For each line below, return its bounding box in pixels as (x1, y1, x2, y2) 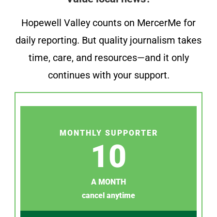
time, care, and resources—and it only (28, 52, 189, 64)
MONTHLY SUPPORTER (59, 128, 158, 138)
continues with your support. (47, 69, 170, 81)
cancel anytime (82, 190, 135, 200)
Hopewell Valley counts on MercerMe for (21, 17, 196, 29)
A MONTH (91, 177, 126, 186)
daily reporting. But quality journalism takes (15, 34, 201, 46)
